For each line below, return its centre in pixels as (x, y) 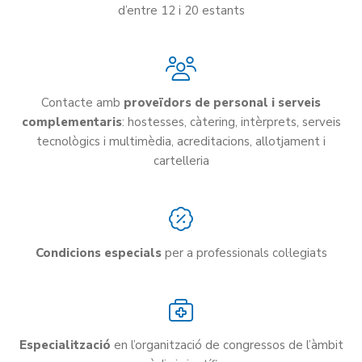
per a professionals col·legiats (244, 253)
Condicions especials (98, 253)
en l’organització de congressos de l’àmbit (227, 345)
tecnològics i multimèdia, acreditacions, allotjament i (181, 142)
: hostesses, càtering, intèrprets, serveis (231, 122)
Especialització (65, 345)
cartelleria (181, 161)
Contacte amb (82, 103)
